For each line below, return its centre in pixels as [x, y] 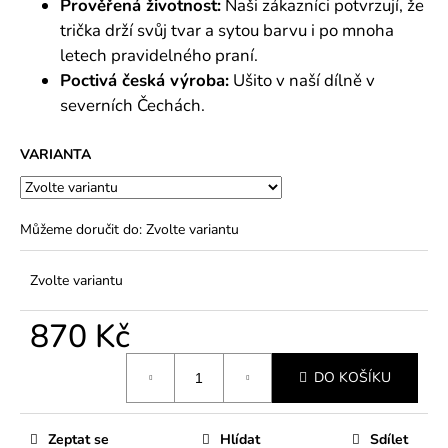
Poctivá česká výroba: [144, 80]
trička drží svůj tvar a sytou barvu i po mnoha [227, 30]
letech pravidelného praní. [159, 55]
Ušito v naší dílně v [302, 80]
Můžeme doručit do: [81, 229]
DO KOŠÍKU [352, 378]
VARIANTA [55, 154]
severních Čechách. [132, 105]
